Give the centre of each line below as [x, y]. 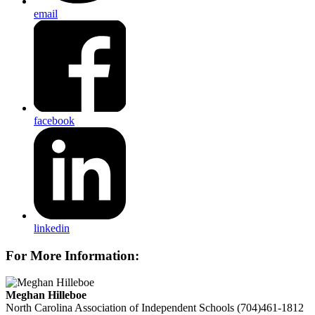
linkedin [52, 228]
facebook [54, 121]
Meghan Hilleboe [46, 295]
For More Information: [72, 255]
